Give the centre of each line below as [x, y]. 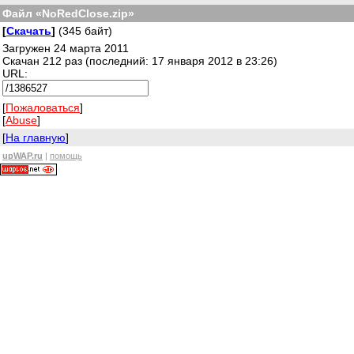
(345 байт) [84, 31]
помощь [66, 156]
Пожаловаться [43, 107]
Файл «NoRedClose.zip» [68, 13]
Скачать [29, 31]
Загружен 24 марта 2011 [66, 48]
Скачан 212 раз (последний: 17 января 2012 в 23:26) [140, 61]
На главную [36, 137]
